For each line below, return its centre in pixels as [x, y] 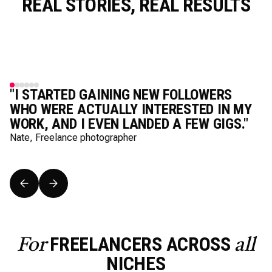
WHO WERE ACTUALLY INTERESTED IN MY [131, 109]
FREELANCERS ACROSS [140, 244]
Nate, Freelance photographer [73, 138]
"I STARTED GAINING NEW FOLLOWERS [121, 95]
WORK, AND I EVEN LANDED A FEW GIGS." [129, 124]
